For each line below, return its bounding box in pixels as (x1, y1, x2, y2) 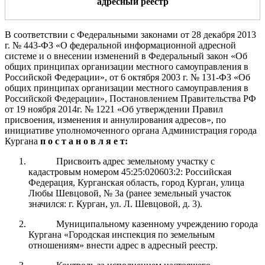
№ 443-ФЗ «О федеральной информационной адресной (12, 40, 236, 50)
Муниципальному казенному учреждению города (56, 218, 258, 229)
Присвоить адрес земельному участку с (56, 156, 215, 166)
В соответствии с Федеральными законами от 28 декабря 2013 (5, 29, 256, 40)
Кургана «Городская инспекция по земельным (28, 229, 215, 240)
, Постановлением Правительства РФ (105, 93, 256, 104)
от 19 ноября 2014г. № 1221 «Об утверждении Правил (5, 104, 223, 114)
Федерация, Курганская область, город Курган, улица (28, 177, 244, 188)
